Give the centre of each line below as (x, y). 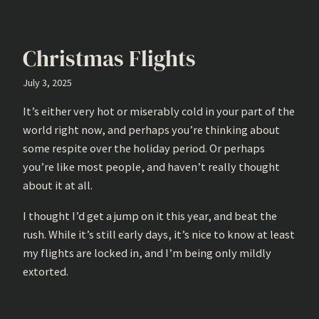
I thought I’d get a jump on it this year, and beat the (150, 215)
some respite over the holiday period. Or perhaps (144, 148)
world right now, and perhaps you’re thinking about (151, 130)
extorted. (46, 271)
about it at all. (58, 185)
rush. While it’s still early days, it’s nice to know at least (159, 234)
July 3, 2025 (47, 82)
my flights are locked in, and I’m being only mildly (147, 252)
